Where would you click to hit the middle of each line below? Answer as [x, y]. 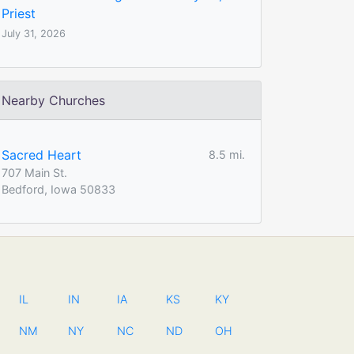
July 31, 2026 [34, 33]
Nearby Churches [53, 100]
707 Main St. [34, 172]
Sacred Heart [41, 154]
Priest [19, 13]
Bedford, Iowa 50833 [58, 189]
